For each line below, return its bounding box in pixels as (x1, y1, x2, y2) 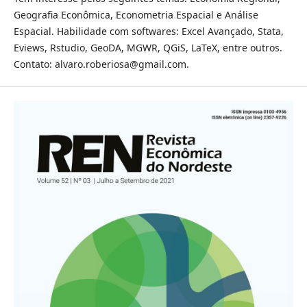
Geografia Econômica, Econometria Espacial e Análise (13, 8, 258, 21)
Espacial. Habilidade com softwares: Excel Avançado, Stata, (13, 24, 284, 38)
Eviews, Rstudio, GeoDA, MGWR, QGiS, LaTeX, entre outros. (13, 40, 282, 54)
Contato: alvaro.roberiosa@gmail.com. (13, 57, 189, 71)
